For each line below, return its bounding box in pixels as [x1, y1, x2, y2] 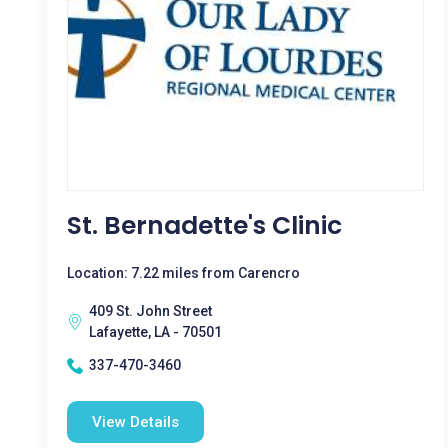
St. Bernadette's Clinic [67, 208, 342, 243]
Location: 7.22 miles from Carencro [67, 265, 300, 281]
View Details [92, 413, 179, 431]
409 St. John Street [89, 303, 212, 319]
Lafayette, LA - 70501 [89, 324, 222, 340]
